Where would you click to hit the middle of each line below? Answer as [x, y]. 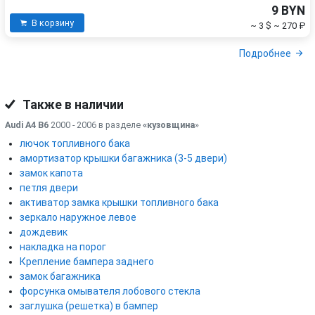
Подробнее [265, 54]
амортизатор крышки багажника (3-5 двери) [123, 158]
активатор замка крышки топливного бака [119, 202]
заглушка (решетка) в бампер [89, 306]
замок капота [51, 173]
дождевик [44, 232]
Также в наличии [72, 104]
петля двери [49, 187]
